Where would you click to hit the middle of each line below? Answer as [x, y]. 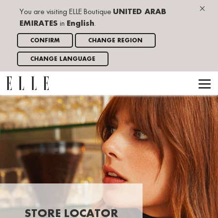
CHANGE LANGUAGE [63, 59]
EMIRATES [39, 24]
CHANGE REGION [115, 41]
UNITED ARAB [140, 12]
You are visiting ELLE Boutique [66, 12]
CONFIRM [45, 41]
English [81, 24]
